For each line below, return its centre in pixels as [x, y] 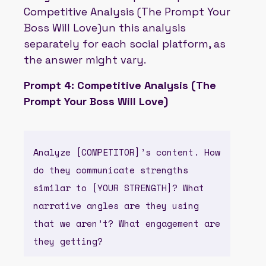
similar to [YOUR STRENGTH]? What [119, 187]
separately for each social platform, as [125, 43]
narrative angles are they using [116, 205]
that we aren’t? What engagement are [127, 223]
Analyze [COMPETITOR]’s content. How [127, 152]
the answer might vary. [85, 59]
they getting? [68, 241]
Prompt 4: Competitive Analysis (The [120, 85]
